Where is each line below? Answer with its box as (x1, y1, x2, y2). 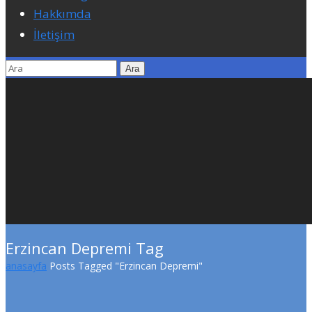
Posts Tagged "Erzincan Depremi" (49, 259, 203, 272)
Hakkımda (33, 6, 91, 22)
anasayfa (6, 259, 47, 272)
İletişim (33, 26, 75, 42)
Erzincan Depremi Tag (6, 237, 164, 258)
